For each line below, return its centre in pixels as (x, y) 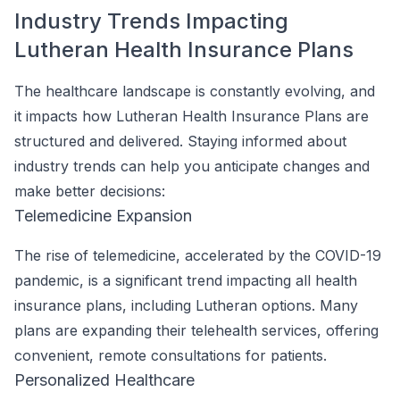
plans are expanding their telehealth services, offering (196, 330)
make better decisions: (90, 191)
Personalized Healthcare (104, 380)
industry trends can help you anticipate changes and (192, 166)
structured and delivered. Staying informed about (180, 141)
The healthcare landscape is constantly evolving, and (195, 91)
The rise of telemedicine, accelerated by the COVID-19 (198, 255)
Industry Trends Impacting (151, 21)
